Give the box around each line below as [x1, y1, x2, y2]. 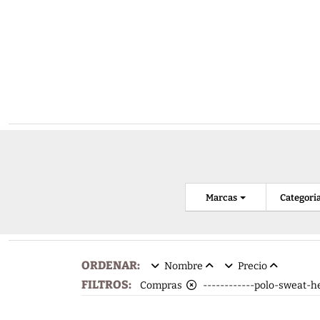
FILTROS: [81, 278, 134, 292]
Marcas [206, 191, 239, 203]
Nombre [162, 260, 205, 273]
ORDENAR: [81, 259, 142, 273]
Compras [140, 279, 186, 292]
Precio [236, 260, 269, 273]
